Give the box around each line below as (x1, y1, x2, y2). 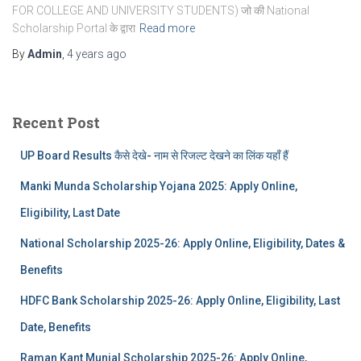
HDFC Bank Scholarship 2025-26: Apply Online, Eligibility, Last (20, 294, 340, 307)
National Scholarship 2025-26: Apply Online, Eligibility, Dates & (20, 237, 345, 250)
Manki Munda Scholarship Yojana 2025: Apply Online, (20, 180, 297, 193)
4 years (67, 48, 104, 60)
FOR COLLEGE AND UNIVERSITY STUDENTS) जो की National (12, 4, 309, 17)
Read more (139, 22, 195, 35)
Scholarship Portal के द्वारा (12, 22, 135, 35)
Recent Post (12, 113, 100, 132)
